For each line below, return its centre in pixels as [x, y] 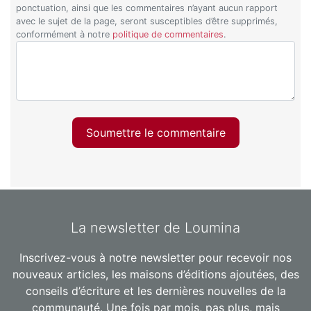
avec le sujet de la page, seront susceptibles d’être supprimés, [147, 21]
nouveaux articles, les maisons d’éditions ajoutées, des [155, 275]
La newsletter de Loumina [155, 228]
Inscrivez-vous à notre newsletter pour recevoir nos [155, 258]
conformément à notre [65, 34]
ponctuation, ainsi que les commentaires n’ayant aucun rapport [147, 8]
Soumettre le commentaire [155, 132]
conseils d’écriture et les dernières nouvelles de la [155, 291]
